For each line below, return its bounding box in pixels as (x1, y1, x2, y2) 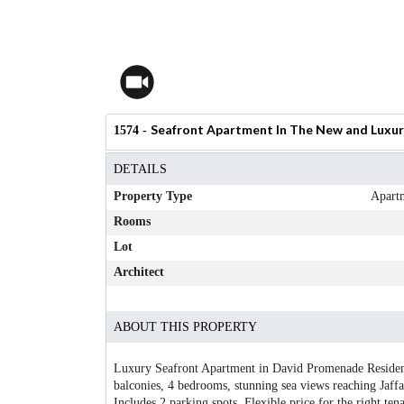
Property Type (113, 188, 191, 203)
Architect (113, 264, 163, 279)
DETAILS (113, 161, 166, 176)
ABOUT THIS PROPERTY (113, 319, 256, 334)
